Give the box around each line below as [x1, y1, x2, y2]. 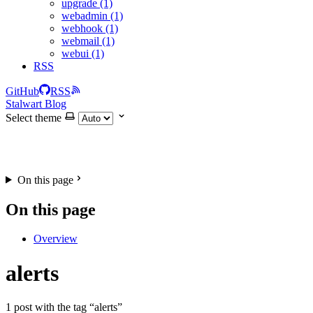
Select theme [6, 111, 61, 124]
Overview [34, 233, 78, 245]
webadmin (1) [61, 9, 123, 22]
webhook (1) [61, 22, 118, 34]
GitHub [6, 85, 39, 97]
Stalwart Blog [6, 97, 66, 110]
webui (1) [61, 47, 104, 59]
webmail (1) [61, 34, 115, 47]
